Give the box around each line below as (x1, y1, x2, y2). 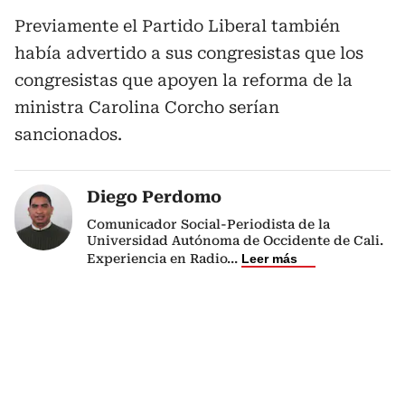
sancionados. (14, 125, 122, 144)
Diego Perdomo (87, 187, 221, 206)
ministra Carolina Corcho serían (14, 98, 279, 117)
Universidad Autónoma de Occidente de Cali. (87, 233, 383, 248)
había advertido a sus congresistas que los (14, 43, 363, 62)
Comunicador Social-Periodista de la (87, 217, 330, 231)
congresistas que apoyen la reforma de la (14, 71, 353, 89)
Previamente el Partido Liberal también (14, 16, 340, 35)
